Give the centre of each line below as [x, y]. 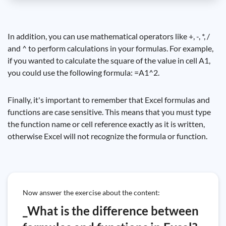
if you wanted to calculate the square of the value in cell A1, [109, 60]
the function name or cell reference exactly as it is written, [106, 124]
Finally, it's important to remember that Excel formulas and [109, 100]
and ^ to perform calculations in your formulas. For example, [110, 48]
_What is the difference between [111, 211]
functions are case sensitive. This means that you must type [109, 112]
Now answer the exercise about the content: [91, 192]
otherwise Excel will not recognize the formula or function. [107, 136]
